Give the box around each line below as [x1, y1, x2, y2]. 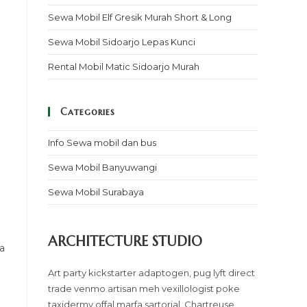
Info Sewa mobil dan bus [48, 137, 156, 148]
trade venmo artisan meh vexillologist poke [48, 283, 240, 294]
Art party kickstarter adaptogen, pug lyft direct [48, 267, 255, 278]
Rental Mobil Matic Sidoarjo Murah [48, 61, 199, 72]
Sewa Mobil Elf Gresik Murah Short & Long [48, 12, 232, 23]
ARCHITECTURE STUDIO [48, 233, 202, 250]
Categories [60, 106, 115, 118]
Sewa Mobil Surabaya [48, 186, 144, 197]
